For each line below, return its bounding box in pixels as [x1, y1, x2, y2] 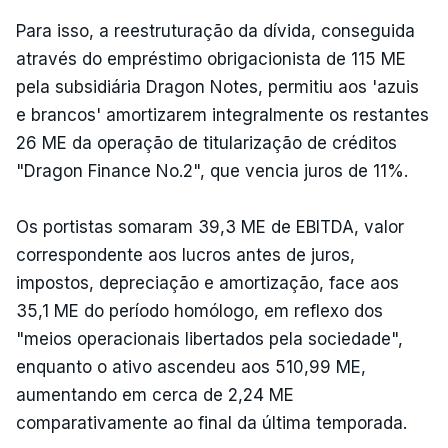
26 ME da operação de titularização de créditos [16, 132, 397, 153]
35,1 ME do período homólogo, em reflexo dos [16, 300, 383, 321]
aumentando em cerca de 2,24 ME [16, 384, 294, 405]
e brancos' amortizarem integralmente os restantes [16, 104, 429, 125]
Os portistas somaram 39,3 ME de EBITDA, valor [16, 216, 404, 237]
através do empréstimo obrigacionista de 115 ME [16, 48, 406, 69]
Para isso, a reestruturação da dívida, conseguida [16, 20, 415, 41]
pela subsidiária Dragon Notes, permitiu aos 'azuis [16, 76, 419, 97]
